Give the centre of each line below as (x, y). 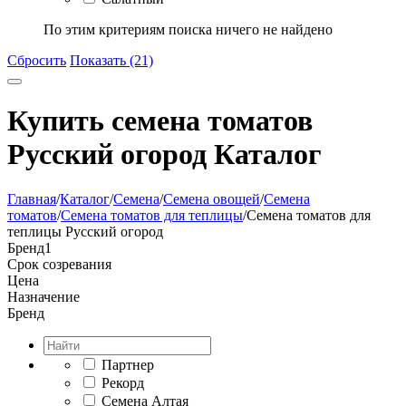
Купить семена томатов (160, 121)
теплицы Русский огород (85, 231)
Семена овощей (212, 198)
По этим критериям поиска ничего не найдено (188, 29)
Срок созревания (59, 264)
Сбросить (37, 60)
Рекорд (123, 382)
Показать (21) (111, 60)
